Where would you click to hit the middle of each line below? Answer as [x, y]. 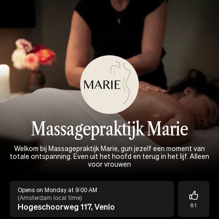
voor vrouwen [109, 164]
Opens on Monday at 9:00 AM [57, 190]
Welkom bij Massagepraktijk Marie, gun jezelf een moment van [109, 148]
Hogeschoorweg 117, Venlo [66, 207]
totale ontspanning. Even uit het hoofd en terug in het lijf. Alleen [109, 156]
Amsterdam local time [50, 198]
